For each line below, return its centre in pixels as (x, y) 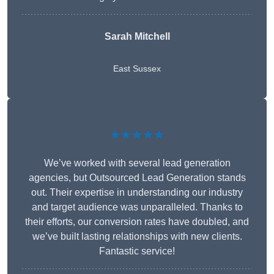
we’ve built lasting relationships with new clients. (137, 237)
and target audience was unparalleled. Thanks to (137, 207)
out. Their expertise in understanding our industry (137, 193)
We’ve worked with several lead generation (137, 163)
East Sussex (137, 69)
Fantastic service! (137, 251)
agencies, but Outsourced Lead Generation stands (137, 178)
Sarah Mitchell (137, 37)
